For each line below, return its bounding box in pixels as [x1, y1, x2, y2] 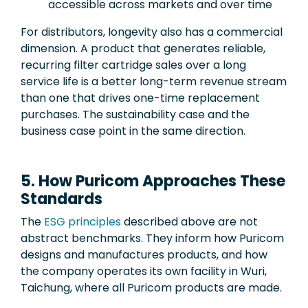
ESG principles [44, 213, 121, 230]
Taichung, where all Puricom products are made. [21, 279, 282, 296]
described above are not [121, 213, 258, 230]
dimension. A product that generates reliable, [21, 40, 265, 56]
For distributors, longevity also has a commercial [21, 23, 283, 40]
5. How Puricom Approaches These [21, 170, 285, 192]
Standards [21, 188, 102, 210]
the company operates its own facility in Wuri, [21, 263, 267, 279]
